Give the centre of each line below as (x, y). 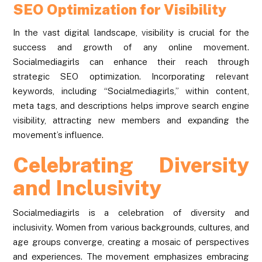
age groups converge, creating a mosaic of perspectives (131, 242)
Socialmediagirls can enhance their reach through (131, 61)
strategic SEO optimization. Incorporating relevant (131, 76)
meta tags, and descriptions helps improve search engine (131, 105)
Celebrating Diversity (131, 165)
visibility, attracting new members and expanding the (131, 120)
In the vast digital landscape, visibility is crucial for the (131, 32)
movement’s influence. (58, 135)
